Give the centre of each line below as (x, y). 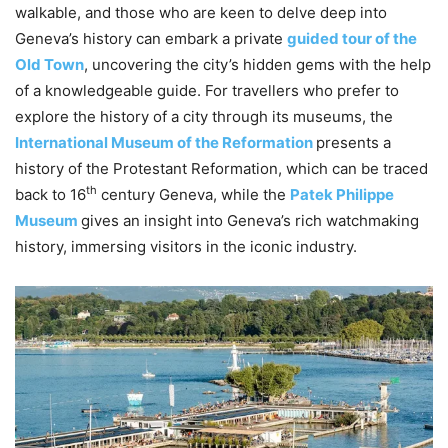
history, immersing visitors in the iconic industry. (186, 246)
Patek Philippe (342, 194)
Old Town (49, 64)
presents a (353, 142)
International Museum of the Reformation (164, 142)
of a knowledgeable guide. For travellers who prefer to (207, 90)
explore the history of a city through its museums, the (204, 116)
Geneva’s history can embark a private (151, 38)
